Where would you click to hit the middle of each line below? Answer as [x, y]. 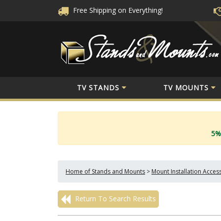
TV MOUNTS [186, 87]
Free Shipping [93, 10]
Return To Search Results [114, 199]
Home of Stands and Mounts [105, 171]
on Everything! [140, 10]
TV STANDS [98, 87]
